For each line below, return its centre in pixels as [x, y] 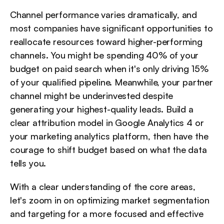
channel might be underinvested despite [92, 96]
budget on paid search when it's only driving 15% [109, 69]
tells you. [28, 163]
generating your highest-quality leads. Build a [102, 109]
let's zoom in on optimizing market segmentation [110, 200]
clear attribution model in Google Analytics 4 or [107, 123]
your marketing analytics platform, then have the [109, 136]
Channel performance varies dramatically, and [104, 15]
